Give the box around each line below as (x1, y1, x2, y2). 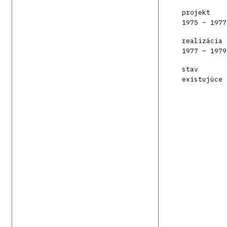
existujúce (182, 75, 222, 84)
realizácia (182, 36, 222, 46)
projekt (182, 8, 210, 17)
